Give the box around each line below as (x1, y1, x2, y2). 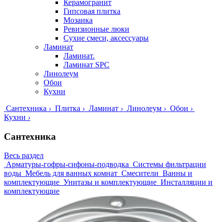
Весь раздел (4, 151, 44, 160)
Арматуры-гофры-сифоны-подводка (6, 160, 129, 169)
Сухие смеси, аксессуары (63, 33, 149, 42)
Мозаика (63, 15, 93, 24)
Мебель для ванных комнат (25, 169, 117, 178)
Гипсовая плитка (63, 6, 120, 15)
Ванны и (163, 169, 192, 178)
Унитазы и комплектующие (63, 178, 157, 187)
